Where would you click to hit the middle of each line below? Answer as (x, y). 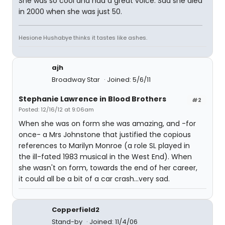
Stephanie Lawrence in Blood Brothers (92, 99)
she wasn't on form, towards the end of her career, (108, 168)
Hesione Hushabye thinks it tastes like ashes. (83, 38)
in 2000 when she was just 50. (70, 12)
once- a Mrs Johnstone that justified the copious (105, 135)
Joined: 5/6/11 (129, 80)
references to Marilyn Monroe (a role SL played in (104, 146)
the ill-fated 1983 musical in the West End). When (105, 157)
